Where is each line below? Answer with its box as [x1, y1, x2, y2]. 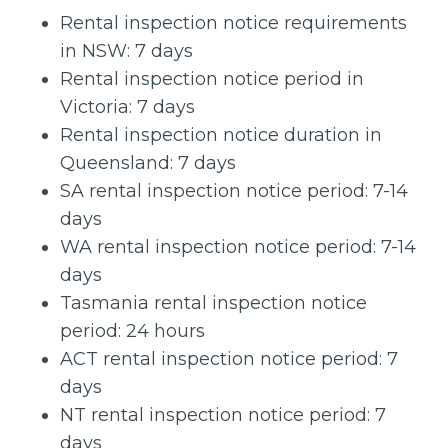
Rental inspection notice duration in [60, 123, 382, 146]
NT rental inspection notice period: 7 [60, 403, 386, 426]
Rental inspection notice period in [60, 67, 364, 90]
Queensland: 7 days [60, 151, 236, 174]
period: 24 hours [60, 319, 205, 342]
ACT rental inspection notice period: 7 [60, 347, 398, 370]
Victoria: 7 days [60, 95, 195, 118]
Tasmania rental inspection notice [60, 291, 367, 314]
